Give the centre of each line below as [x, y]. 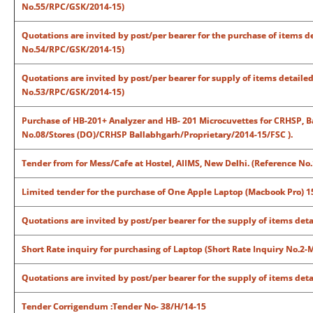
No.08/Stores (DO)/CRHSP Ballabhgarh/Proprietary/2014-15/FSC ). [157, 134]
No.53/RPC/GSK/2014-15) [73, 92]
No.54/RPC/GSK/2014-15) [73, 49]
